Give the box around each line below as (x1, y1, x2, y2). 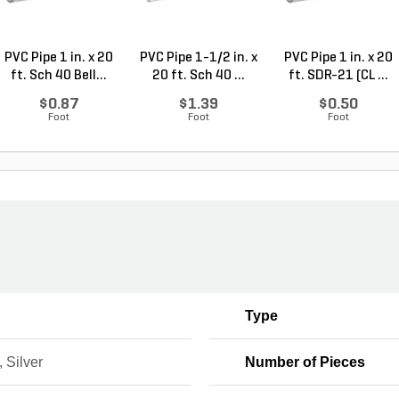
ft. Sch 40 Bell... (10, 69, 107, 83)
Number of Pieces (244, 354, 365, 370)
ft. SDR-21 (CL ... (288, 69, 388, 83)
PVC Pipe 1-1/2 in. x (139, 51, 257, 65)
